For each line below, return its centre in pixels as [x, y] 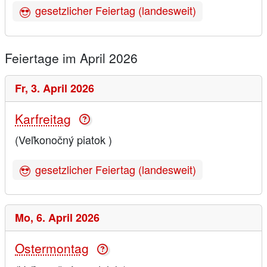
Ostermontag [52, 248]
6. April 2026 [68, 218]
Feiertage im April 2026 [71, 58]
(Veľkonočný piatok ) [63, 140]
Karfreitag [43, 118]
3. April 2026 [63, 88]
